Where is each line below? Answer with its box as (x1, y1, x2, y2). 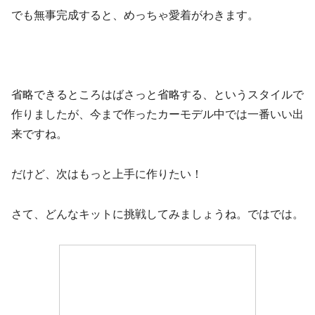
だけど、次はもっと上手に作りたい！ (11, 167, 202, 180)
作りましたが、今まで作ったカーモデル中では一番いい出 (11, 108, 304, 121)
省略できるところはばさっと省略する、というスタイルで (11, 89, 304, 101)
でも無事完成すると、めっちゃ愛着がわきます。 (11, 8, 259, 21)
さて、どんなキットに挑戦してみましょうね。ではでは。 (11, 207, 304, 220)
